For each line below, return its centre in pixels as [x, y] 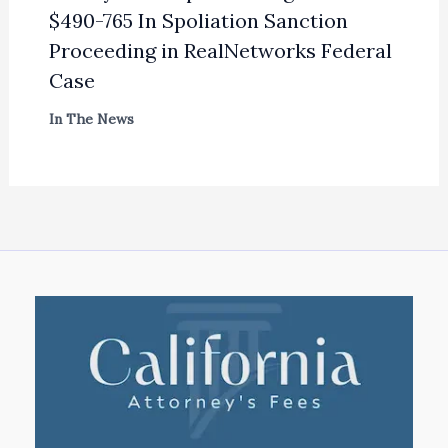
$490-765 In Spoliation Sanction [198, 20]
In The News [91, 118]
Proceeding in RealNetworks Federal [220, 50]
